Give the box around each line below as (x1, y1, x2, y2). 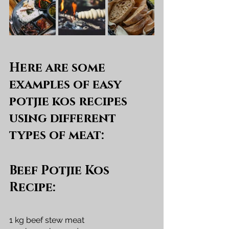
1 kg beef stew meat (9, 215, 84, 225)
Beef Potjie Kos (9, 162, 112, 179)
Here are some (9, 59, 108, 76)
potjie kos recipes (9, 93, 130, 110)
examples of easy (9, 76, 125, 93)
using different (9, 110, 119, 127)
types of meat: (9, 127, 104, 144)
